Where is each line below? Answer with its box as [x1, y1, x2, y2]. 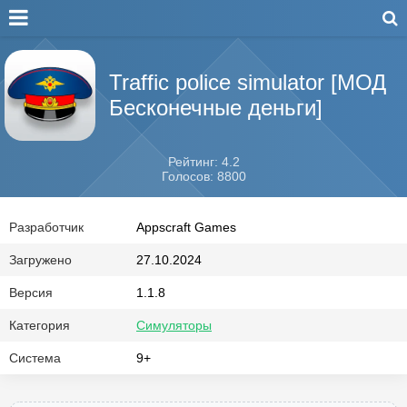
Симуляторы [136, 318, 212, 333]
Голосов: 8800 [161, 169, 246, 184]
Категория [9, 318, 70, 333]
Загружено [9, 253, 72, 267]
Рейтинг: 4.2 [167, 154, 240, 169]
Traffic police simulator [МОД [109, 70, 386, 94]
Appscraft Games [136, 220, 236, 234]
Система [9, 351, 61, 365]
